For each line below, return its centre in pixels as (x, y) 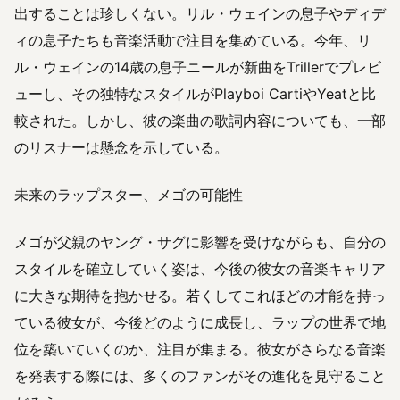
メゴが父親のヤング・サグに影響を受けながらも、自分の (200, 242)
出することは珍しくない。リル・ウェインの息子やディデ (200, 13)
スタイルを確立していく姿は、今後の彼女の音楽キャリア (200, 269)
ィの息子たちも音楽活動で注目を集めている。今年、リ (193, 40)
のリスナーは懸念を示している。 (121, 147)
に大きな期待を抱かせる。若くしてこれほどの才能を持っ (200, 296)
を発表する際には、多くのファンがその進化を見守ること (200, 376)
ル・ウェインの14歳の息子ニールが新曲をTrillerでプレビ (198, 67)
